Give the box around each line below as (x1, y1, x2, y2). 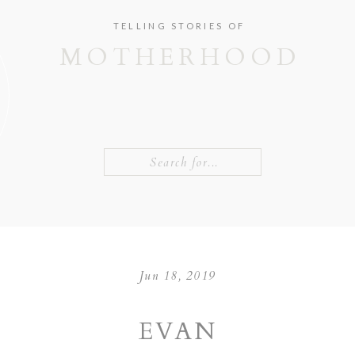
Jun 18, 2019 (139, 268, 216, 284)
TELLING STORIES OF (113, 21, 246, 31)
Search (109, 149, 143, 162)
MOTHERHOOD (59, 41, 300, 74)
